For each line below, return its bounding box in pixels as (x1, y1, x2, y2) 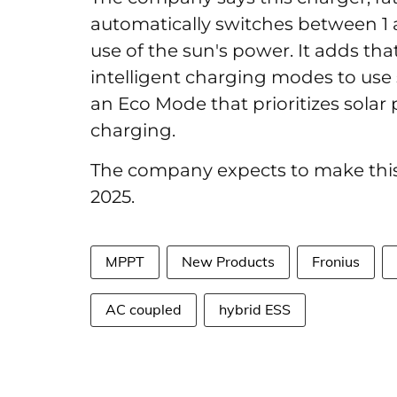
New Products (182, 253, 275, 270)
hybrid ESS (219, 300, 291, 318)
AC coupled (105, 300, 182, 318)
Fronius (312, 253, 360, 270)
